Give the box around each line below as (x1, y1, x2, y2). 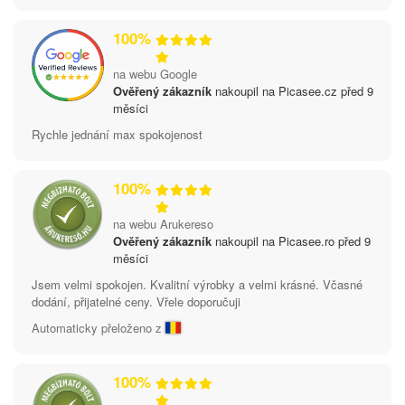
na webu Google (113, 64, 197, 82)
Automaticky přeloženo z (32, 318, 165, 336)
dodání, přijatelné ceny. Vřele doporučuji (32, 292, 240, 310)
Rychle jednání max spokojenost (32, 125, 202, 143)
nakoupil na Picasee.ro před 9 (212, 231, 371, 250)
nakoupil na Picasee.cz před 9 (212, 81, 373, 99)
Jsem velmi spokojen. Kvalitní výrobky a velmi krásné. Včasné (32, 275, 363, 293)
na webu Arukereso (113, 214, 213, 232)
